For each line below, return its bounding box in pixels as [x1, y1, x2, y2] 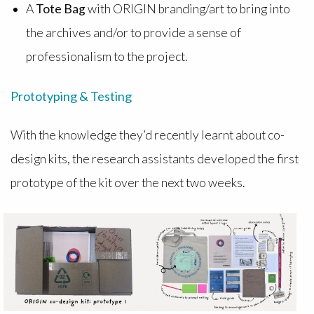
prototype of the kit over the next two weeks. [10, 175, 249, 190]
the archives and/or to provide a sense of [25, 25, 241, 41]
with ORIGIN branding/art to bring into [87, 1, 290, 17]
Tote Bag [35, 1, 88, 17]
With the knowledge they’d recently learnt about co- [10, 127, 285, 142]
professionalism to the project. [25, 49, 189, 64]
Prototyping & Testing [10, 88, 132, 104]
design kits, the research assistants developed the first [10, 151, 299, 166]
